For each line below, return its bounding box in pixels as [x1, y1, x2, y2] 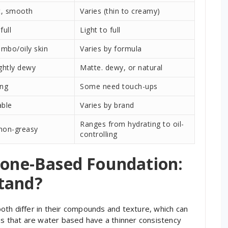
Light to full [80, 24, 121, 35]
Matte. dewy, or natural [80, 62, 163, 72]
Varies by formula [80, 43, 142, 53]
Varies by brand [80, 100, 134, 110]
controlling [80, 129, 118, 139]
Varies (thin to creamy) [80, 6, 160, 16]
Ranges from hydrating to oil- [80, 119, 184, 129]
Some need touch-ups [80, 81, 158, 91]
